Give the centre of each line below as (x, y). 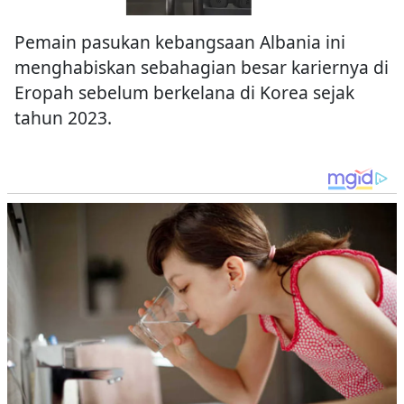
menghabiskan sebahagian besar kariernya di (202, 68)
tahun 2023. (63, 118)
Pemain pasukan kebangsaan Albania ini (180, 42)
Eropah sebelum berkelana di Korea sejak (184, 93)
